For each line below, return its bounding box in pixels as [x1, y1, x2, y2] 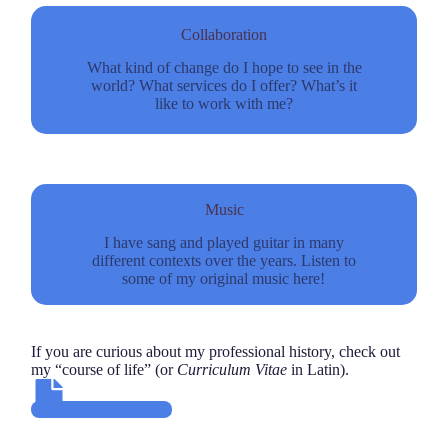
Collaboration [181, 26, 267, 44]
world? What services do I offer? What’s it [91, 77, 357, 95]
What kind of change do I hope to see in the [86, 59, 362, 77]
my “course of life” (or [31, 361, 178, 379]
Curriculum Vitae [177, 361, 288, 379]
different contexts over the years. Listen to [91, 251, 356, 269]
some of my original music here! [122, 269, 326, 287]
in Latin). [287, 361, 350, 379]
